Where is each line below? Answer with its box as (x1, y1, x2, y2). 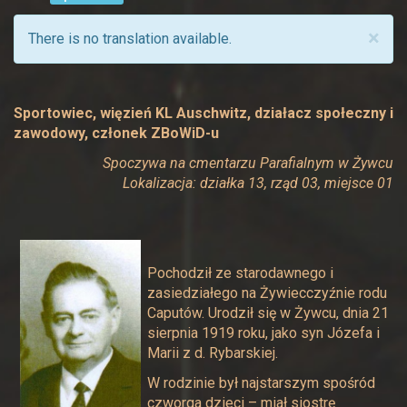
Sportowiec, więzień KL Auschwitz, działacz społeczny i (14, 104, 393, 122)
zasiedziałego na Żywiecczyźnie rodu (147, 284, 387, 302)
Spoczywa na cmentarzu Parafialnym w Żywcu (103, 154, 393, 172)
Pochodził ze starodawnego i (147, 264, 333, 282)
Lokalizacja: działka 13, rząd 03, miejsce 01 (123, 174, 393, 192)
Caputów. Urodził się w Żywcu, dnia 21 (147, 304, 389, 322)
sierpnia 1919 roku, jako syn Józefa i (147, 324, 380, 342)
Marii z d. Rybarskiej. (147, 344, 278, 362)
